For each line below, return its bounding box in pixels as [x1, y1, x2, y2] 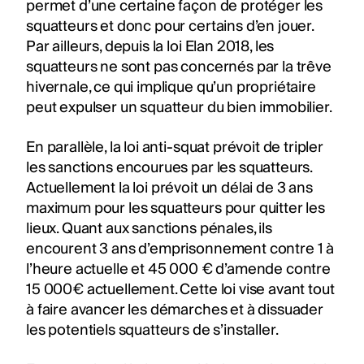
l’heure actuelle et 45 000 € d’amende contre [26, 256, 331, 282]
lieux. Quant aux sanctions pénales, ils [26, 215, 272, 241]
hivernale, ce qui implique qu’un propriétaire [26, 74, 316, 100]
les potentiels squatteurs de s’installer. [26, 317, 279, 343]
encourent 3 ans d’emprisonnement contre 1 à [26, 236, 335, 262]
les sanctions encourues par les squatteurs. [26, 154, 313, 180]
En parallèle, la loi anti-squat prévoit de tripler [26, 134, 323, 160]
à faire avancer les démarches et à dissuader [26, 297, 323, 323]
